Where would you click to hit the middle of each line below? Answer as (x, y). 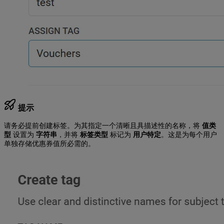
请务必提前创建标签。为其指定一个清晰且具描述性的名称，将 (103, 125)
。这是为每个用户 (189, 134)
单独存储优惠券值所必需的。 (49, 143)
